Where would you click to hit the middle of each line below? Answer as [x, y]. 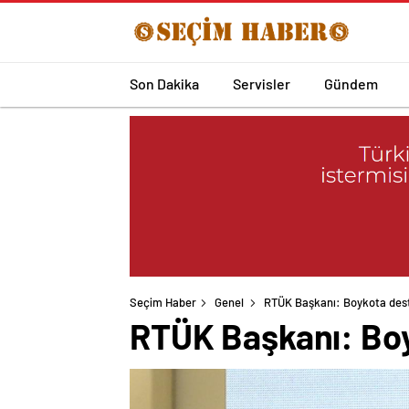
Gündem [351, 83]
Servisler [262, 83]
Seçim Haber [163, 303]
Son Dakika [164, 83]
